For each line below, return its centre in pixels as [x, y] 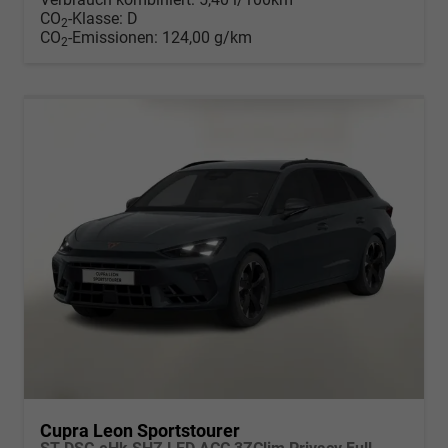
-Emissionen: [115, 37]
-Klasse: [95, 18]
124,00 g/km [207, 37]
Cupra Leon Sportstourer [140, 430]
